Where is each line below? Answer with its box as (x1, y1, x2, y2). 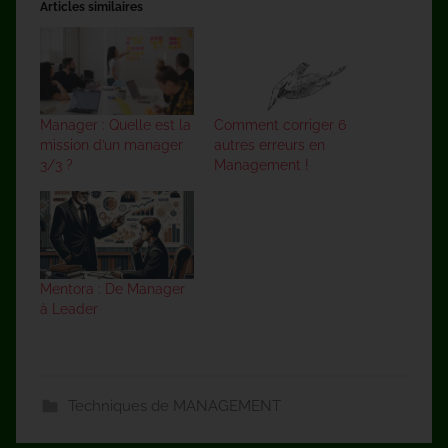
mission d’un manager (40, 136, 183, 153)
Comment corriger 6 (214, 116, 346, 133)
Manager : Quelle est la (40, 116, 191, 133)
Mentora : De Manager (40, 280, 185, 297)
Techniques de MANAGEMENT (67, 396, 281, 415)
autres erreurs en (214, 136, 325, 153)
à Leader (40, 300, 98, 317)
